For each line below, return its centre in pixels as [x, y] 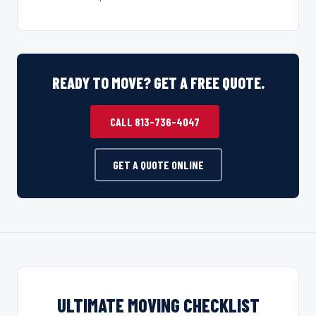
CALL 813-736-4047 [154, 121]
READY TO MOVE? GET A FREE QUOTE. [158, 82]
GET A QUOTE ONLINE [158, 164]
